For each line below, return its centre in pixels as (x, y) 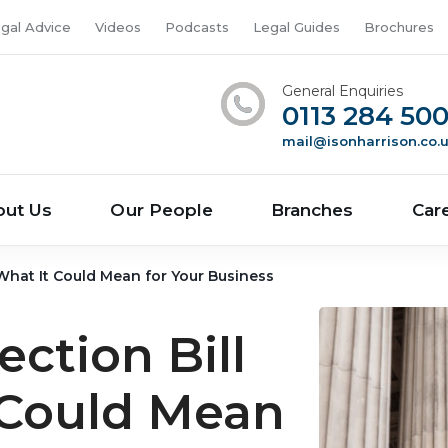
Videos (118, 27)
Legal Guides (296, 27)
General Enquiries (343, 91)
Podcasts (197, 27)
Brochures (399, 27)
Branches (312, 210)
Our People (162, 210)
